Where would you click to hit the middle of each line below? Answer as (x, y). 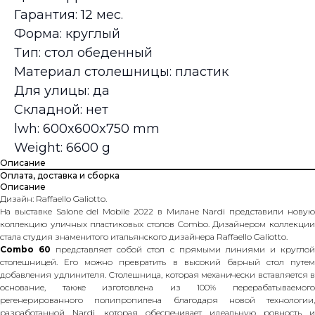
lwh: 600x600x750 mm (87, 129)
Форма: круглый (67, 34)
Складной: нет (61, 110)
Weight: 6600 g (62, 148)
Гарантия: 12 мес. (69, 15)
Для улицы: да (62, 91)
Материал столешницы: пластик (121, 72)
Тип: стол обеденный (83, 53)
